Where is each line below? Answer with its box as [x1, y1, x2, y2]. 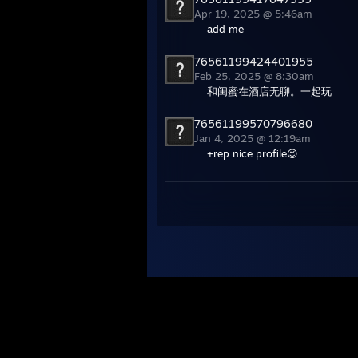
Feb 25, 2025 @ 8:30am [194, 70, 317, 83]
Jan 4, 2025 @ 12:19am [194, 132, 314, 145]
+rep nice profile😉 [207, 147, 298, 161]
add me [207, 22, 244, 36]
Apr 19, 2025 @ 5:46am [194, 7, 316, 21]
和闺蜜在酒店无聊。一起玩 [207, 85, 332, 98]
